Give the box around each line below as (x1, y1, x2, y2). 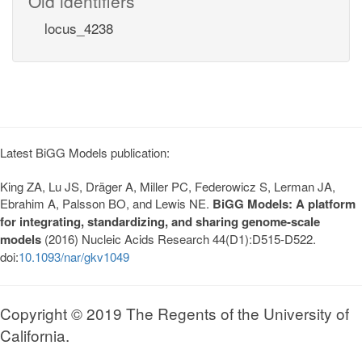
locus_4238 (44, 17, 113, 38)
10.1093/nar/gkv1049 (19, 247, 129, 265)
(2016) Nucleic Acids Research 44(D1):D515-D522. (41, 229, 316, 247)
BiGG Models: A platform (213, 194, 356, 213)
